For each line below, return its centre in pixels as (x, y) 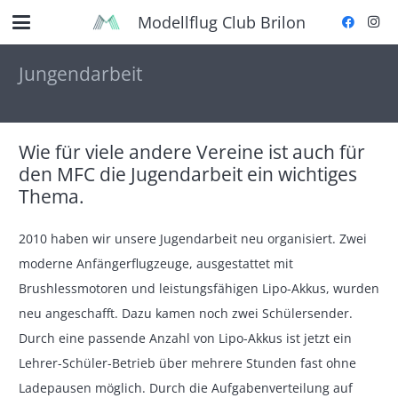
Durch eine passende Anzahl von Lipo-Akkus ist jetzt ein (185, 338)
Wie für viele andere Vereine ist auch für (192, 152)
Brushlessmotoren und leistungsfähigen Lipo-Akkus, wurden (199, 288)
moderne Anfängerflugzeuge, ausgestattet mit (156, 263)
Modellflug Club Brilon (221, 22)
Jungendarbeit (80, 74)
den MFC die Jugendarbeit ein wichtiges (188, 174)
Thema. (52, 196)
